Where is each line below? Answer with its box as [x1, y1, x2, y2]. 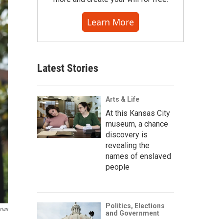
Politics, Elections [106, 202, 165, 210]
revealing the [106, 141, 150, 150]
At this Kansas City [106, 109, 170, 118]
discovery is [106, 130, 148, 139]
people [106, 162, 130, 172]
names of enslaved [106, 152, 171, 161]
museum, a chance [106, 119, 168, 129]
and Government [106, 209, 159, 217]
